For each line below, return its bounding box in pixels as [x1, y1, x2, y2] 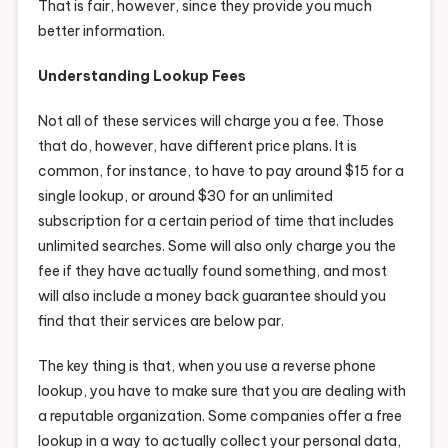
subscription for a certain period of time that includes [37, 212, 394, 231]
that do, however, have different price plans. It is [37, 137, 357, 156]
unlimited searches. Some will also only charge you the [37, 237, 396, 256]
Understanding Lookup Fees [37, 67, 246, 86]
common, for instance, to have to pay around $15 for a [37, 162, 404, 181]
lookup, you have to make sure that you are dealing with [37, 382, 406, 401]
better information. [37, 22, 165, 41]
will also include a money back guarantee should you [37, 287, 386, 306]
